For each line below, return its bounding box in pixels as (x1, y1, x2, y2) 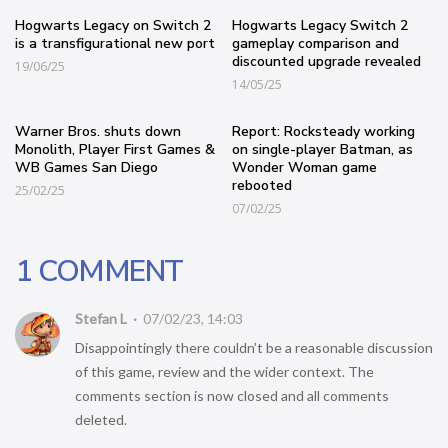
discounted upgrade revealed (232, 51, 422, 71)
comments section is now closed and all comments (75, 386, 389, 404)
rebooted (232, 175, 293, 195)
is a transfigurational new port (15, 33, 215, 53)
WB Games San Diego (15, 157, 158, 177)
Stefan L (75, 309, 130, 327)
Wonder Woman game (232, 157, 378, 177)
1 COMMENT (15, 250, 183, 292)
